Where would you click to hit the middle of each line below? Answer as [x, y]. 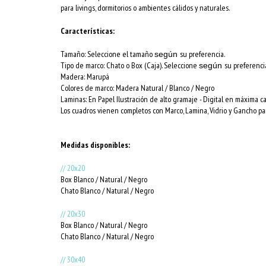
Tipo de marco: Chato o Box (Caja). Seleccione [130, 65]
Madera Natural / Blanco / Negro [165, 88]
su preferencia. [202, 54]
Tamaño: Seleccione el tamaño [107, 54]
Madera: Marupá [85, 76]
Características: [88, 31]
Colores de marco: [88, 88]
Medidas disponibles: [95, 145]
